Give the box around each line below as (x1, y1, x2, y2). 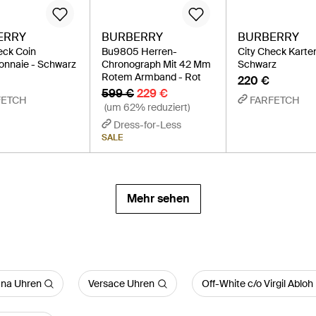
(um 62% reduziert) (104, 101, 190, 114)
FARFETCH (250, 94, 300, 107)
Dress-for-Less (113, 119, 181, 131)
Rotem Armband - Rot (101, 71, 201, 83)
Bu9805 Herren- (101, 45, 177, 58)
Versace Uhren (88, 277, 154, 290)
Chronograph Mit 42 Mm (101, 58, 211, 71)
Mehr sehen (126, 191, 190, 206)
